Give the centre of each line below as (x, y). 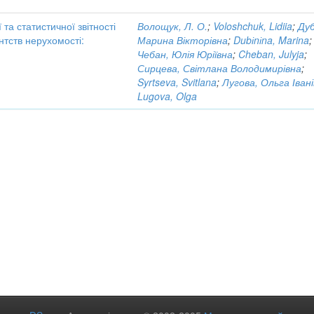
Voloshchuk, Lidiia (253, 26)
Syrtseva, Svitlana (177, 82)
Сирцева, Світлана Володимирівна (220, 68)
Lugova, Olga (168, 96)
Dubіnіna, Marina (272, 40)
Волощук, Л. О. (173, 26)
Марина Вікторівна (183, 40)
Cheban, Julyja (272, 54)
